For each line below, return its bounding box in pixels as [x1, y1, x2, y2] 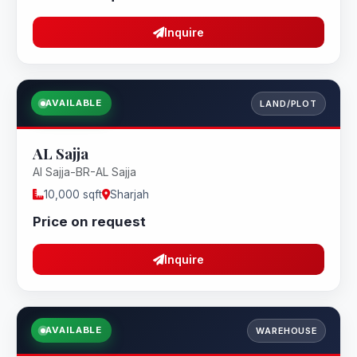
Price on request [33, 214, 146, 229]
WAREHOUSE [256, 324, 317, 336]
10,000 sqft [44, 188, 102, 201]
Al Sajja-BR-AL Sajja [33, 165, 136, 178]
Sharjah [110, 188, 149, 201]
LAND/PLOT [260, 97, 317, 109]
